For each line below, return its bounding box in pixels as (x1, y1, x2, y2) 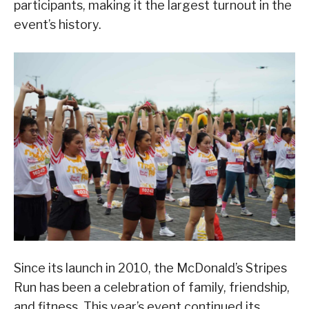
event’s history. (14, 17, 101, 32)
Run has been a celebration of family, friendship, (14, 279, 290, 295)
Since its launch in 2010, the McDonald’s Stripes (14, 260, 287, 275)
